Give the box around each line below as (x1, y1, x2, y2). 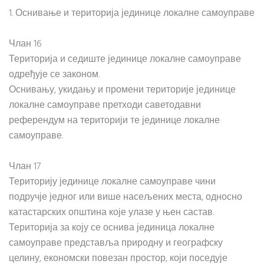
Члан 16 (9, 37, 42, 52)
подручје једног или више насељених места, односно (9, 190, 242, 205)
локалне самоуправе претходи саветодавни (9, 98, 201, 113)
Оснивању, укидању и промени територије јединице (9, 82, 236, 98)
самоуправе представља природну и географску (9, 236, 223, 251)
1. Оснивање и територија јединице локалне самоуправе (9, 6, 255, 21)
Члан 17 (9, 159, 41, 174)
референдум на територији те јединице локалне (9, 113, 220, 128)
